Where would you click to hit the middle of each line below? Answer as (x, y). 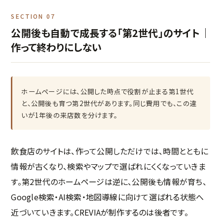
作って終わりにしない (56, 47)
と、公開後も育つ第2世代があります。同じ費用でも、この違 (109, 103)
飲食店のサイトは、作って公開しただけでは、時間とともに (110, 151)
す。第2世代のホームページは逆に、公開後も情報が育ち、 (109, 182)
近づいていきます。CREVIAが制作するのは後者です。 (100, 212)
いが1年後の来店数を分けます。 (69, 115)
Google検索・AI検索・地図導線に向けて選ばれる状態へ (108, 197)
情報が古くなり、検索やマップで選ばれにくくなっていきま (108, 166)
